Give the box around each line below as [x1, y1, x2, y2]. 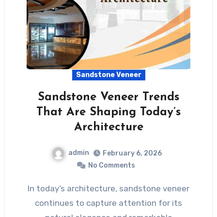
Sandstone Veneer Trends [38, 91, 179, 103]
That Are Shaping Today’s [36, 106, 181, 118]
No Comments [88, 161, 135, 170]
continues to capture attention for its [35, 198, 182, 208]
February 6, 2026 [102, 149, 162, 157]
